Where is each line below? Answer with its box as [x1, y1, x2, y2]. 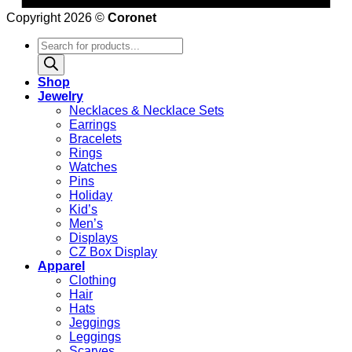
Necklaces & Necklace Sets [69, 103, 224, 117]
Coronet [108, 10, 156, 24]
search [37, 50, 75, 64]
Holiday [69, 188, 112, 202]
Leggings [69, 329, 121, 343]
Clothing [69, 273, 116, 287]
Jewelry [38, 89, 83, 103]
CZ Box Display [69, 244, 157, 258]
